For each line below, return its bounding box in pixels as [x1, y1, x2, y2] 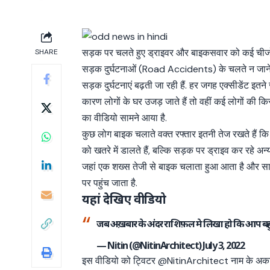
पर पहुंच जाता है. [82, 177, 138, 190]
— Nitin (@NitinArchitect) [96, 239, 203, 253]
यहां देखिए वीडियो [82, 191, 166, 208]
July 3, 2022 [202, 239, 245, 253]
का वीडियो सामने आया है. [82, 111, 168, 125]
